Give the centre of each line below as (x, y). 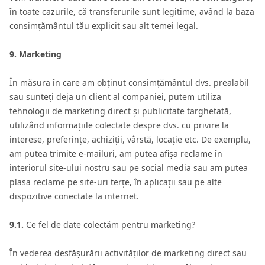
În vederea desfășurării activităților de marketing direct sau (128, 253)
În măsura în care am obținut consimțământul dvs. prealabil (129, 83)
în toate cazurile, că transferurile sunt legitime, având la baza (132, 12)
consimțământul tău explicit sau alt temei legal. (104, 26)
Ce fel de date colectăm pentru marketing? (109, 224)
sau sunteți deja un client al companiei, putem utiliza (115, 97)
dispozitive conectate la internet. (74, 196)
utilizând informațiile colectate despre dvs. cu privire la (119, 125)
